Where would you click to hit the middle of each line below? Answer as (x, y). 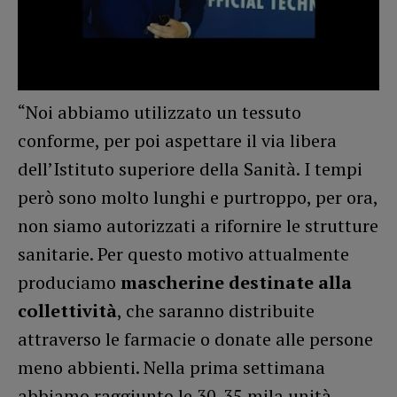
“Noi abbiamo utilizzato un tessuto (160, 113)
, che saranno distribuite (216, 311)
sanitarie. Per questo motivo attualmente (183, 254)
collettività (67, 311)
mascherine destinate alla (236, 283)
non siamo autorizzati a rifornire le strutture (198, 226)
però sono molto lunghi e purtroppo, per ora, (198, 198)
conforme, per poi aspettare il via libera (177, 141)
